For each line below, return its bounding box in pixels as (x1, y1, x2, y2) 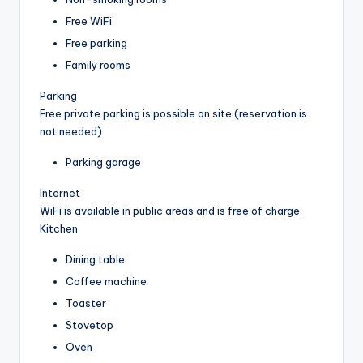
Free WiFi (66, 14, 112, 28)
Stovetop (66, 318, 113, 332)
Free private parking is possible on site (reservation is (40, 106, 307, 120)
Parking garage (66, 155, 141, 169)
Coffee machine (66, 275, 147, 288)
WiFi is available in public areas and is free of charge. (40, 203, 302, 217)
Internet (40, 186, 80, 199)
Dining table (66, 252, 125, 266)
